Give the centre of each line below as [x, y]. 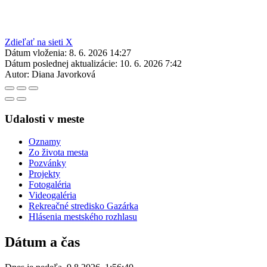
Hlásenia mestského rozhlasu [83, 217]
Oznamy [45, 142]
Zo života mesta [58, 153]
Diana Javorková [63, 74]
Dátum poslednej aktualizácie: [61, 63]
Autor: [17, 74]
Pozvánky [47, 163]
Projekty [44, 174]
